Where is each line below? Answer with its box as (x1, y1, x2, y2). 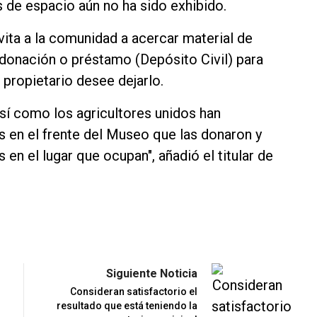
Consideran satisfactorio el (70, 286, 197, 298)
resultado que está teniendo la (57, 300, 197, 312)
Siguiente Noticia (106, 267, 197, 281)
